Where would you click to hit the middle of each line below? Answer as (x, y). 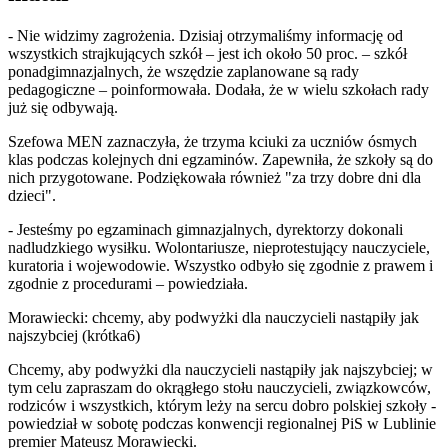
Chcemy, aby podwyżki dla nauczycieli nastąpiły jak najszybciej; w (220, 370)
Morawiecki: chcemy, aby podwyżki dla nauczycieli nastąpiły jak (213, 318)
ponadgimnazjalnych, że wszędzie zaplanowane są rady (183, 72)
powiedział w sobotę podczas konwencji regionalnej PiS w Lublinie (222, 424)
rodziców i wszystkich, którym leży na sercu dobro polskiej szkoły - (222, 406)
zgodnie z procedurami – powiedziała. (128, 284)
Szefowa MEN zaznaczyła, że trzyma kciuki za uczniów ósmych (212, 142)
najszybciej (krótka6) (74, 336)
